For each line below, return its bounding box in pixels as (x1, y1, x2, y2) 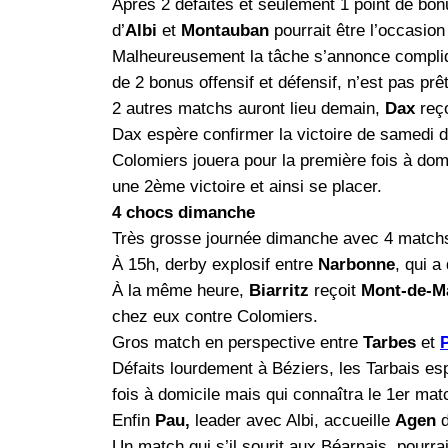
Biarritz (249, 281, 309, 301)
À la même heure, (112, 281, 249, 301)
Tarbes (363, 333, 416, 353)
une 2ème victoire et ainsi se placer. (112, 177, 382, 197)
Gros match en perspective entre (112, 333, 363, 353)
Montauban (181, 21, 269, 41)
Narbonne (318, 255, 395, 275)
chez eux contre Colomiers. (112, 307, 318, 327)
